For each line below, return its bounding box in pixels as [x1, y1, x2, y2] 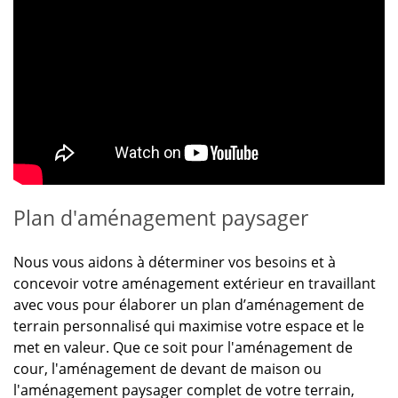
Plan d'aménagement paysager [13, 204, 308, 233]
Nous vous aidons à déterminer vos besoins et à [13, 252, 336, 273]
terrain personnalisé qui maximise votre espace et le [13, 316, 364, 337]
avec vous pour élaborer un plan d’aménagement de [13, 295, 364, 315]
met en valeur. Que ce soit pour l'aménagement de [13, 338, 353, 358]
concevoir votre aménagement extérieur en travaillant [13, 274, 379, 294]
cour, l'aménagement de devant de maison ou [13, 359, 322, 379]
